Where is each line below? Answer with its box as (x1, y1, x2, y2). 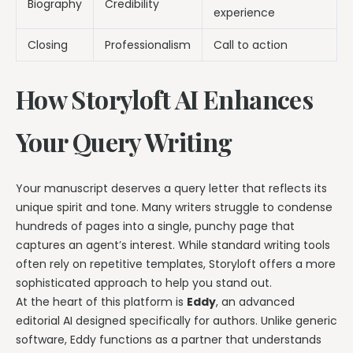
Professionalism (105, 37, 191, 54)
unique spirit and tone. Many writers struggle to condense (16, 199, 333, 215)
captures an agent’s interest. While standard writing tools (16, 236, 330, 253)
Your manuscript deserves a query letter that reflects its (16, 180, 327, 196)
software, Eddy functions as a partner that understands (16, 331, 321, 347)
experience (214, 5, 275, 21)
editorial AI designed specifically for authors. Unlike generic (16, 312, 337, 329)
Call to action (214, 37, 288, 54)
